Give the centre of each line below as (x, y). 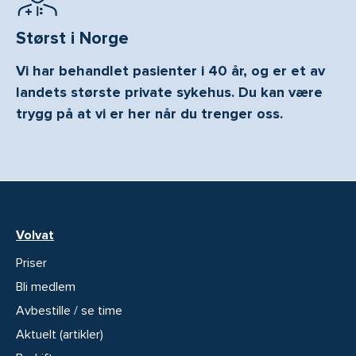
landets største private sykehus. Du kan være (169, 93)
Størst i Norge (72, 39)
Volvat (35, 235)
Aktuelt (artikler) (60, 334)
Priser (31, 263)
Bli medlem (46, 286)
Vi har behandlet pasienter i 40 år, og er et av (170, 71)
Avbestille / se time (69, 310)
